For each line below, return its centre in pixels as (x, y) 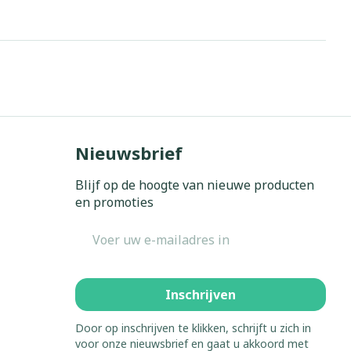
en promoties (114, 202)
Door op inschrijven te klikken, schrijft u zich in (193, 327)
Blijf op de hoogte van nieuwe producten (194, 185)
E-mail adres (113, 230)
